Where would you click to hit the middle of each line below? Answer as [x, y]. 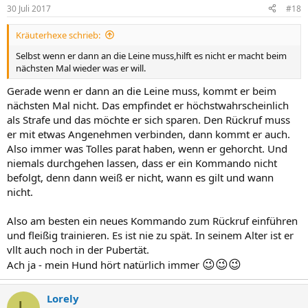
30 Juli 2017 [29, 8]
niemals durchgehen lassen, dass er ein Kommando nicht [142, 163]
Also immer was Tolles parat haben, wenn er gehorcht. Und [147, 148]
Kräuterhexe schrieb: [58, 35]
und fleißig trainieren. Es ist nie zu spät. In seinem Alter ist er [150, 235]
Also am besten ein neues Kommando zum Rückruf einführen [152, 221]
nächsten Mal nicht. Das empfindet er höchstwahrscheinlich [148, 105]
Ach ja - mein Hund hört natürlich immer [104, 265]
